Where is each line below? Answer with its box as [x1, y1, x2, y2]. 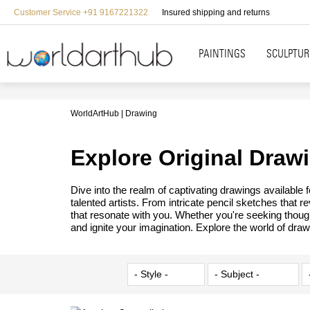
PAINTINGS [199, 47, 246, 60]
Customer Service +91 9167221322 [14, 7, 148, 17]
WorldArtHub [71, 109, 119, 118]
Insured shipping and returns [162, 7, 270, 17]
